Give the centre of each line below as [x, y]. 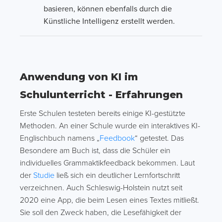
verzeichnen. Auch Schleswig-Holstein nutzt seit [101, 188]
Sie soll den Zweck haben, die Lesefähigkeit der [101, 213]
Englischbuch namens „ [60, 138]
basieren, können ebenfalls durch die [108, 9]
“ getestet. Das [159, 138]
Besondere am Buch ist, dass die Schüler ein [95, 151]
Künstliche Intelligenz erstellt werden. [109, 21]
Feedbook [117, 138]
